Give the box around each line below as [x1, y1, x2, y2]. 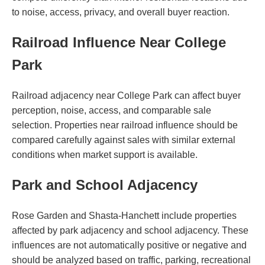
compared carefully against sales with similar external [12, 135, 235, 146]
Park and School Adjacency [12, 177, 198, 193]
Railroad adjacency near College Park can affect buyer [12, 91, 241, 101]
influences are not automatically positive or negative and [12, 240, 247, 251]
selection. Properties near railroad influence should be [12, 120, 238, 131]
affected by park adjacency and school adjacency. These [12, 225, 248, 236]
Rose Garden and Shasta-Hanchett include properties [12, 211, 237, 221]
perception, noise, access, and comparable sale [12, 105, 211, 116]
